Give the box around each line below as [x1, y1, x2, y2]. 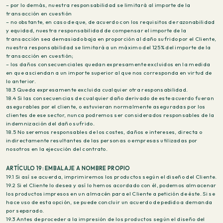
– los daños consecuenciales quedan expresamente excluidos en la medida [6, 61, 211, 68]
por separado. [6, 207, 44, 214]
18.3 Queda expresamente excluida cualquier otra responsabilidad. [6, 86, 188, 93]
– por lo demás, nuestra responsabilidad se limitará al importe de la [6, 1, 191, 8]
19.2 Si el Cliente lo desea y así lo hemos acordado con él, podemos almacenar [6, 182, 217, 189]
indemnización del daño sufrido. [6, 120, 95, 127]
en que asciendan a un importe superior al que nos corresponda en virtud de [6, 69, 212, 76]
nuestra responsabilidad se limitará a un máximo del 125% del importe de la [6, 44, 211, 51]
